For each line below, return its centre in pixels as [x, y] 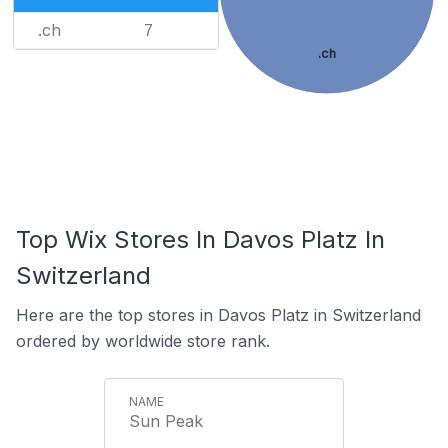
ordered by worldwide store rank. [143, 341]
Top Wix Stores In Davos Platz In [200, 239]
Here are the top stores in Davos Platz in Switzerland [218, 315]
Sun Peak [166, 421]
